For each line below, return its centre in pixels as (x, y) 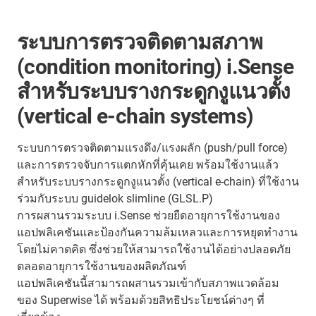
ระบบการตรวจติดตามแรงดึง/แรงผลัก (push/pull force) (152, 147)
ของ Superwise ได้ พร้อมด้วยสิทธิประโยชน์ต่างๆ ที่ (141, 300)
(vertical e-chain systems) (135, 116)
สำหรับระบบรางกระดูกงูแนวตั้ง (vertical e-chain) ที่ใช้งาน (158, 181)
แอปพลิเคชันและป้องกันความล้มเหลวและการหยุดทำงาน (157, 232)
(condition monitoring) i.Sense (155, 66)
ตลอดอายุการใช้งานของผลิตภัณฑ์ (102, 266)
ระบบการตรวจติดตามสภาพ (140, 42)
